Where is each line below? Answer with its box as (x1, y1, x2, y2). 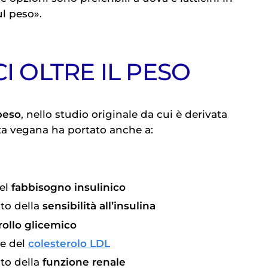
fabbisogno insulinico (11, 181, 126, 193)
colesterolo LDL (28, 237, 110, 250)
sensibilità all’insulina (42, 200, 156, 212)
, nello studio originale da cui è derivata (21, 108, 227, 121)
